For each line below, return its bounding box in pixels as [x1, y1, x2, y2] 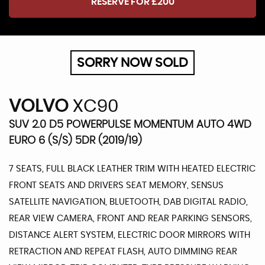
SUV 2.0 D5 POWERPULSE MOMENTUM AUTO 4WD [9, 119, 251, 130]
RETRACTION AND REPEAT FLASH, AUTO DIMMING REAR [9, 247, 237, 256]
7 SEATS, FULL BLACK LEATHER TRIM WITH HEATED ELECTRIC [9, 164, 256, 173]
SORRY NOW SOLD [77, 56, 188, 69]
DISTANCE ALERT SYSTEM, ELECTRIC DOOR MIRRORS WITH [9, 230, 250, 240]
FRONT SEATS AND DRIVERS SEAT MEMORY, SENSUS [9, 180, 224, 190]
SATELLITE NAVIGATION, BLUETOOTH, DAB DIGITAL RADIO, [9, 197, 248, 206]
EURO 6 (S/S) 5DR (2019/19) [9, 135, 142, 146]
